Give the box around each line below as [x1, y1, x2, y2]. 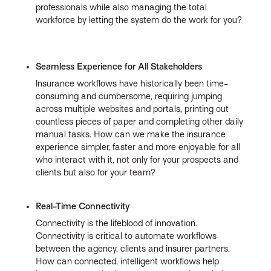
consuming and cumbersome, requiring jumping [36, 91, 223, 102]
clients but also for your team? [36, 168, 156, 178]
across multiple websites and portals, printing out [36, 104, 229, 114]
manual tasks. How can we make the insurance [36, 129, 226, 140]
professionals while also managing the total [36, 2, 207, 13]
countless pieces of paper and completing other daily [36, 117, 244, 127]
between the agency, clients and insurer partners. [36, 244, 230, 254]
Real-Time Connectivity [36, 201, 131, 212]
